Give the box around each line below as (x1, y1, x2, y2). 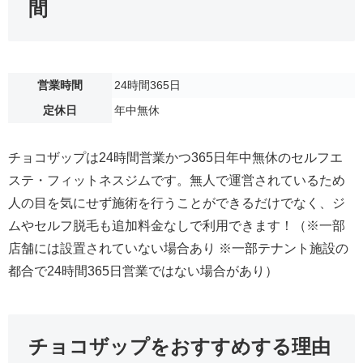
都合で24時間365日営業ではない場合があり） (8, 263, 278, 278)
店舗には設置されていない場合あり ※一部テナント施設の (8, 241, 348, 255)
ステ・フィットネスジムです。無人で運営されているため (8, 173, 345, 187)
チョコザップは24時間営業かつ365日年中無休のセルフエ (8, 150, 343, 164)
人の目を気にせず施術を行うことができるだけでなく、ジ (8, 195, 345, 210)
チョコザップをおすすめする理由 (28, 335, 331, 357)
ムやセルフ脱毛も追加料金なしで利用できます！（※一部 (8, 218, 345, 233)
